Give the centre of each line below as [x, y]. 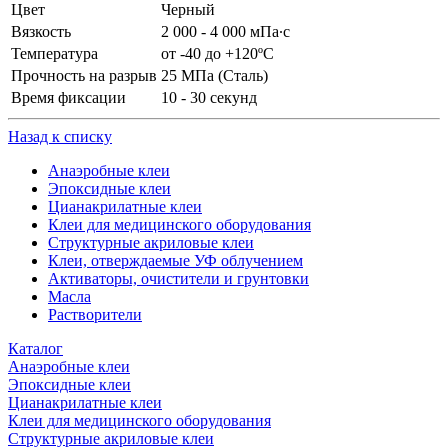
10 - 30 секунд [209, 97]
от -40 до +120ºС [217, 53]
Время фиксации [68, 97]
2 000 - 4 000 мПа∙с [225, 31]
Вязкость [41, 31]
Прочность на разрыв [84, 75]
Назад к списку [60, 136]
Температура [54, 53]
